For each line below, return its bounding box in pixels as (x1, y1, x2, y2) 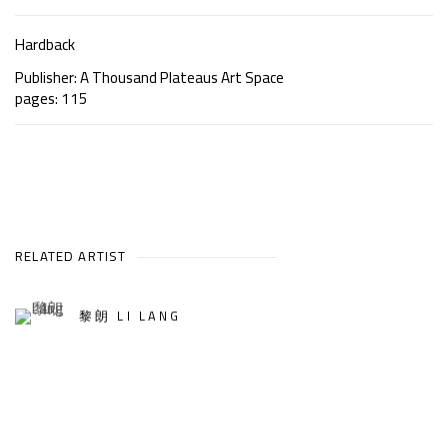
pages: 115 (15, 83, 88, 113)
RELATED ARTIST (15, 243, 127, 268)
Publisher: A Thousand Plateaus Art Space (15, 62, 284, 92)
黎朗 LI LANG (79, 304, 182, 328)
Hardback (15, 29, 75, 59)
